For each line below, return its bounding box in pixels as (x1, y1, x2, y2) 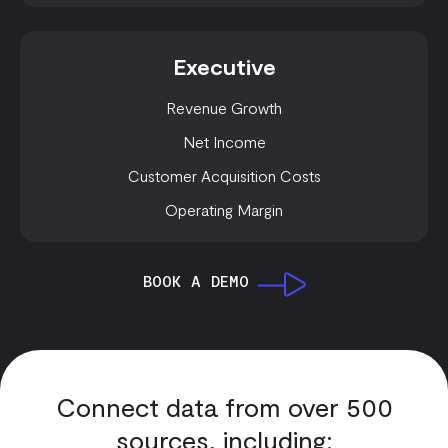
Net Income (182, 131, 266, 151)
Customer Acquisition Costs (127, 165, 321, 185)
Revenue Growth (166, 97, 282, 117)
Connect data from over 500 (55, 390, 393, 422)
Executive (172, 52, 276, 79)
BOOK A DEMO (142, 270, 249, 290)
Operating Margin (165, 199, 283, 219)
